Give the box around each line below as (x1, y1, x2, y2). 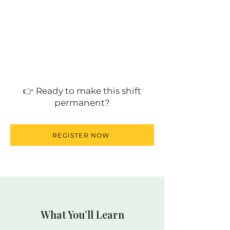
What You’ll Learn (40, 207, 124, 221)
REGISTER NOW (52, 131, 110, 139)
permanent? (54, 98, 110, 108)
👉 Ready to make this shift (23, 86, 141, 96)
